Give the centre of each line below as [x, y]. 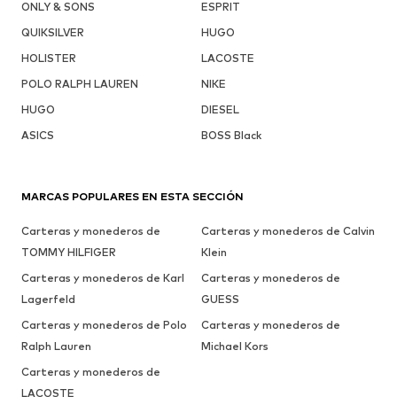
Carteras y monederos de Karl [103, 277]
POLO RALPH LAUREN [80, 83]
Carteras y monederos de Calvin [288, 230]
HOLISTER [49, 58]
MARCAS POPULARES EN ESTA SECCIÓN [132, 196]
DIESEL [220, 109]
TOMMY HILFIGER [69, 252]
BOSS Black [231, 135]
